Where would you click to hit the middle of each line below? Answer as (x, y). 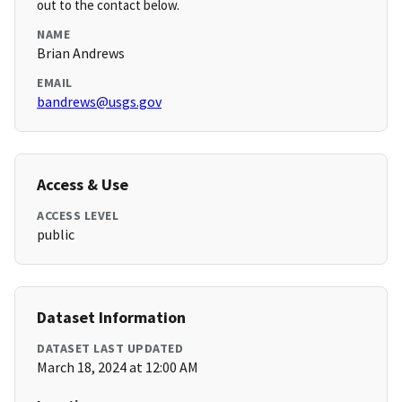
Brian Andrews (81, 53)
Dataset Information (111, 318)
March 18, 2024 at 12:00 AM (118, 367)
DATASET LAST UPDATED (110, 349)
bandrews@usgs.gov (99, 102)
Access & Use (83, 185)
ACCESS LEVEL (78, 216)
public (56, 235)
